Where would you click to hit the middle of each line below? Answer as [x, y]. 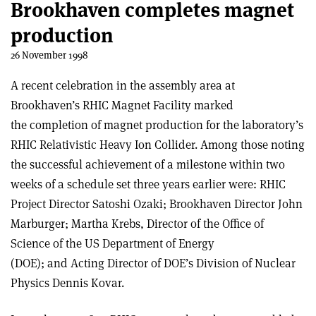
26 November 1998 [49, 55]
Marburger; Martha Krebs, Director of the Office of [137, 224]
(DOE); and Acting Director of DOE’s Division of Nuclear [153, 263]
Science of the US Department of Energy [113, 243]
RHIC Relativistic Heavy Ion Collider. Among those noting [158, 145]
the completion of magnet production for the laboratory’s [157, 125]
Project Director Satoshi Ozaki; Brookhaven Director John [157, 204]
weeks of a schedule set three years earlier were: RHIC [148, 184]
